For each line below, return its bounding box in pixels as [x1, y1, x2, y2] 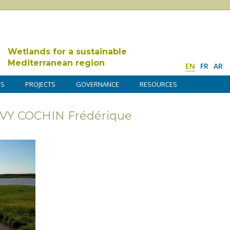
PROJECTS [25, 80, 55, 89]
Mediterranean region [8, 58, 105, 68]
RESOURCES [140, 80, 177, 89]
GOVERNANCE [76, 80, 119, 89]
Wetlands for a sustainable [8, 47, 127, 56]
